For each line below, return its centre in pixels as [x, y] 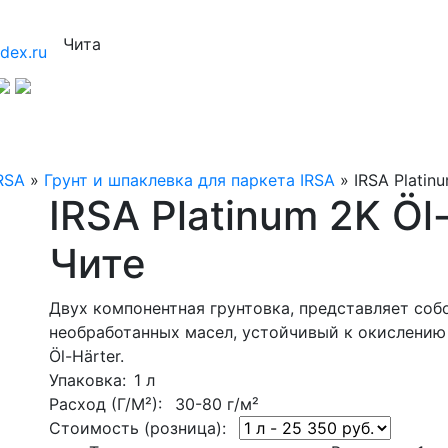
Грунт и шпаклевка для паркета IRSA [189, 179]
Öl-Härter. [86, 355]
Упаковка [85, 379]
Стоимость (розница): [137, 427]
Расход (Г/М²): [105, 403]
